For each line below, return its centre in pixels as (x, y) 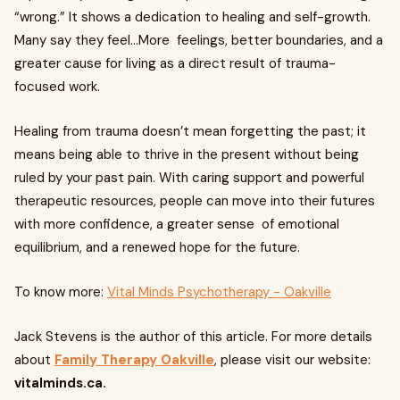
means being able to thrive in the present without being (187, 155)
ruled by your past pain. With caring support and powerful (189, 178)
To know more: (61, 292)
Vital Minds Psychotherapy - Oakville (219, 292)
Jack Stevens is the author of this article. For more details (193, 337)
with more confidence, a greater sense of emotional (177, 225)
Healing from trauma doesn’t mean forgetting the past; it (194, 132)
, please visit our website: (292, 360)
